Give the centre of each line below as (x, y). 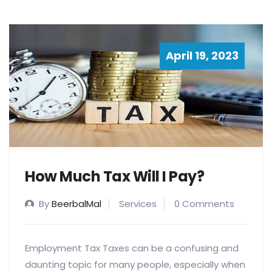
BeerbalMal (76, 204)
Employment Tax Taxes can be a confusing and (132, 248)
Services (138, 204)
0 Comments (204, 204)
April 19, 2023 (202, 55)
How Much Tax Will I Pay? (115, 177)
